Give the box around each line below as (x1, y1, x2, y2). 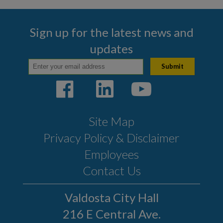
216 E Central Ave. (62, 207, 161, 222)
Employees (84, 147, 139, 162)
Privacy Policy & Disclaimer (43, 130, 180, 145)
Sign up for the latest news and (29, 24, 194, 39)
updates (90, 41, 133, 56)
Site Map (89, 114, 134, 129)
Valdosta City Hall (64, 190, 159, 205)
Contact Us (82, 163, 141, 178)
